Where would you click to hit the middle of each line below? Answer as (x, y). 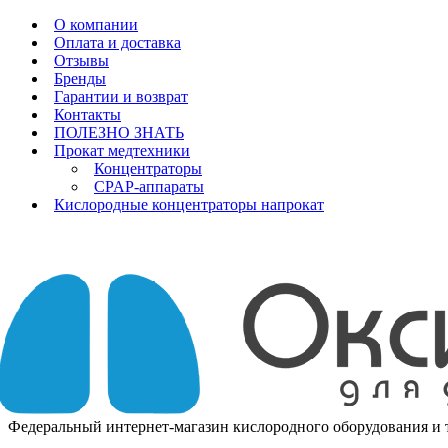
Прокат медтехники (122, 150)
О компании (96, 24)
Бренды (80, 78)
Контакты (87, 114)
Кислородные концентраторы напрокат (189, 204)
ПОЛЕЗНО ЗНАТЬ (119, 132)
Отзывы (81, 60)
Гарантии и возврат (121, 96)
